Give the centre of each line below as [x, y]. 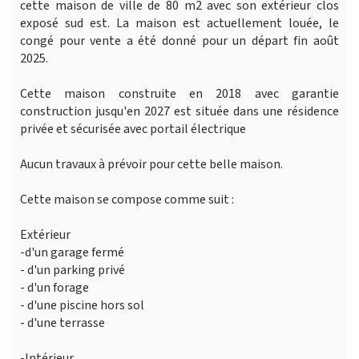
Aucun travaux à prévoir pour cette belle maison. [151, 164]
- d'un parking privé [73, 270]
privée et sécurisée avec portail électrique [133, 129]
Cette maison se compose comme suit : [127, 199]
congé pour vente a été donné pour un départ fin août [179, 40]
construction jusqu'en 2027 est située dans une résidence [179, 111]
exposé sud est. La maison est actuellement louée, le [179, 23]
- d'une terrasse [63, 323]
